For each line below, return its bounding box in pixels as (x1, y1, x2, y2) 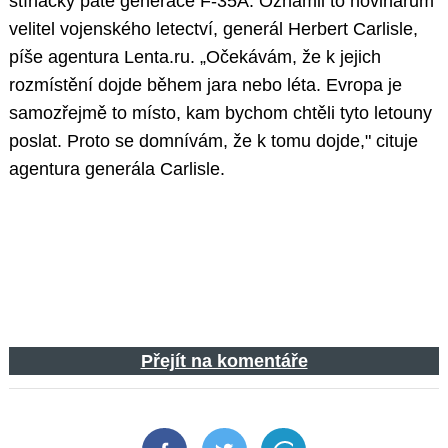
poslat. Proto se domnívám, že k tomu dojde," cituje (9, 131, 418, 152)
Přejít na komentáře (140, 351, 308, 372)
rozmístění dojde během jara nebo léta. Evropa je (9, 75, 402, 96)
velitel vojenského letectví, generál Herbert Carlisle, (9, 19, 418, 40)
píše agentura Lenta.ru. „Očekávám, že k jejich (9, 47, 381, 68)
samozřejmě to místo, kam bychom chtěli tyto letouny (9, 103, 432, 124)
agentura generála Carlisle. (9, 159, 225, 180)
